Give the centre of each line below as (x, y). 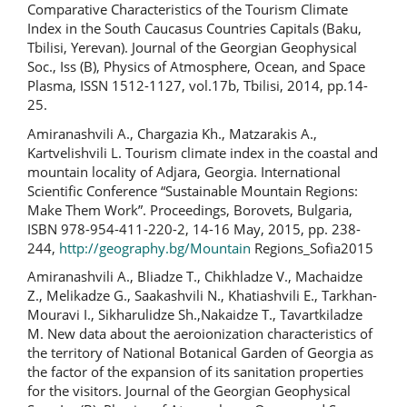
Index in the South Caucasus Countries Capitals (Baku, (194, 28)
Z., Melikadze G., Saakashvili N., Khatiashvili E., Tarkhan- (202, 295)
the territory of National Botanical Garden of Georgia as (200, 352)
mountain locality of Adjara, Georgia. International (184, 171)
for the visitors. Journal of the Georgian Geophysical (189, 391)
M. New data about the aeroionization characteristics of (200, 333)
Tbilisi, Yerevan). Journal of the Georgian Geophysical (192, 47)
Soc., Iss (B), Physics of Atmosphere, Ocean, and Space (196, 66)
